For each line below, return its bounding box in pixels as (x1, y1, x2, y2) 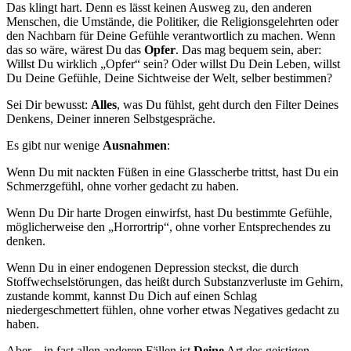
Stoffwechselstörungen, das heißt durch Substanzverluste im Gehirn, (6, 274, 343, 288)
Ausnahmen (103, 138, 167, 152)
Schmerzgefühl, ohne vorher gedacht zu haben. (6, 179, 239, 193)
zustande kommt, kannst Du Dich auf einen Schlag (6, 288, 257, 302)
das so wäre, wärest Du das (6, 42, 144, 56)
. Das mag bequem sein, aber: (175, 42, 321, 56)
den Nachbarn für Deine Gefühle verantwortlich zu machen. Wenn (6, 28, 335, 42)
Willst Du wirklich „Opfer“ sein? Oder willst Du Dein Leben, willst (6, 56, 340, 71)
